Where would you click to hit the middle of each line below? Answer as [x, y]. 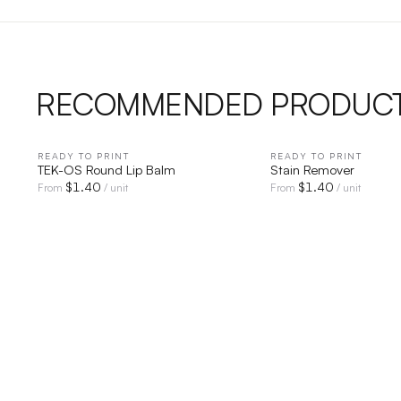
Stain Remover [313, 170]
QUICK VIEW [152, 157]
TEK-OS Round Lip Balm [107, 170]
